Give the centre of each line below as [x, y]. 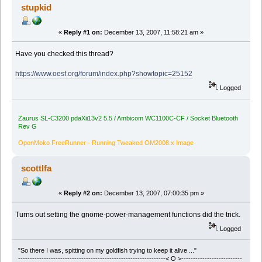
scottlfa [37, 168]
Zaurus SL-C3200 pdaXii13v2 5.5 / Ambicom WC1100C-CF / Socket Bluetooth [128, 118]
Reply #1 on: [83, 32]
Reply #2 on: [83, 193]
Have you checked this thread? [65, 54]
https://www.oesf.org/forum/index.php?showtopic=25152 [104, 74]
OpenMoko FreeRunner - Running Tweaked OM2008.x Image [106, 142]
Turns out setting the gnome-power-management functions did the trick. [128, 214]
